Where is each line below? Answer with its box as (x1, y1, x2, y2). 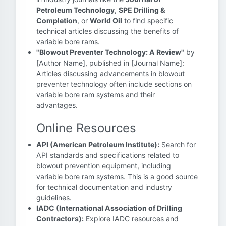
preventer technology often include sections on (36, 80, 192, 88)
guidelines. (36, 193, 72, 202)
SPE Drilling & (119, 6, 165, 14)
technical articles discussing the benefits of (36, 27, 179, 35)
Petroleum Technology (36, 6, 115, 14)
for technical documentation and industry (36, 183, 172, 191)
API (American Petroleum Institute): (36, 140, 159, 149)
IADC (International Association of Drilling (36, 204, 182, 212)
